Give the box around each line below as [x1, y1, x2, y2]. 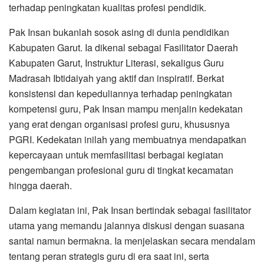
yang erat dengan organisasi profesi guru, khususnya [9, 117, 230, 131]
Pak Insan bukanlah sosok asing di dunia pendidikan [9, 25, 229, 39]
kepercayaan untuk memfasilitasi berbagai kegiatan [9, 147, 223, 161]
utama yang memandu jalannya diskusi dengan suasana [9, 218, 245, 232]
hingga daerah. [9, 178, 72, 192]
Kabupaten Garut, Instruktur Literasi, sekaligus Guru [9, 55, 224, 70]
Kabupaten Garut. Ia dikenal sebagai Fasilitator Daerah [9, 40, 238, 54]
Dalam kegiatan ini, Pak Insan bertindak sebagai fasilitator [9, 203, 251, 217]
